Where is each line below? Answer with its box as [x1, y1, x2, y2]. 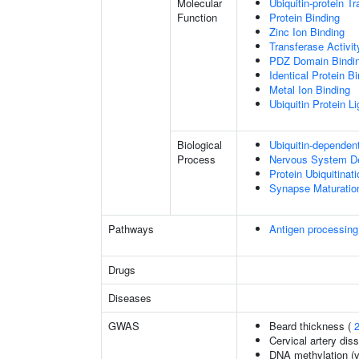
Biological [177, 137, 222, 152]
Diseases [108, 290, 151, 305]
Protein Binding [269, 10, 340, 25]
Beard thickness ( [269, 318, 354, 333]
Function [177, 10, 217, 25]
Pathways [108, 221, 154, 236]
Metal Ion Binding [269, 82, 350, 97]
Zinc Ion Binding [269, 24, 345, 39]
